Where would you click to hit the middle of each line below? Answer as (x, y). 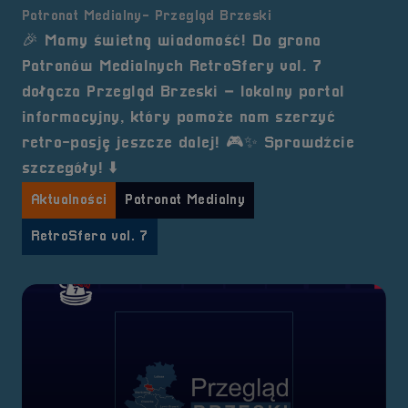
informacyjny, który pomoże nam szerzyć (179, 118)
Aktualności (69, 200)
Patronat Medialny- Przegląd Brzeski (147, 16)
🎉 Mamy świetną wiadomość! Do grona (172, 41)
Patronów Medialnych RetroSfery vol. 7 (172, 67)
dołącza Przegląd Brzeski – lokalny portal (184, 92)
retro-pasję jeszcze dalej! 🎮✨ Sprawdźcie (188, 143)
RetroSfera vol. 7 (90, 237)
